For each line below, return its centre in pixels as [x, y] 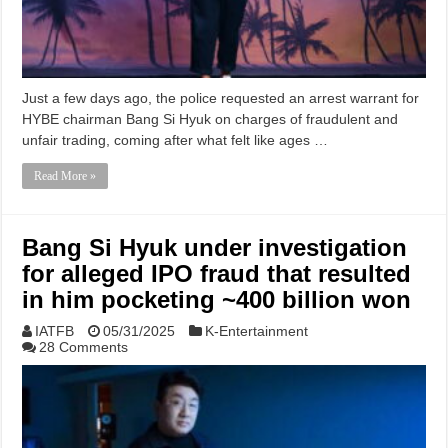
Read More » [65, 175]
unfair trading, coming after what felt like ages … [175, 139]
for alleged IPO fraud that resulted [217, 273]
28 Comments [84, 346]
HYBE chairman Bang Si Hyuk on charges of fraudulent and [210, 118]
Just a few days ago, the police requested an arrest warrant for [221, 97]
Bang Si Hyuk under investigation [215, 247]
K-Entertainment [257, 330]
